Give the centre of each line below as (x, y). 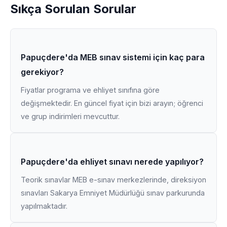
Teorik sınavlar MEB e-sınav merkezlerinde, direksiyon (113, 180)
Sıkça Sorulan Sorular (73, 9)
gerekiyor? (42, 72)
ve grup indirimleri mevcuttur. (70, 116)
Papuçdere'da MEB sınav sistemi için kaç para (113, 57)
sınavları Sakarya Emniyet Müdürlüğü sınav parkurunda (113, 193)
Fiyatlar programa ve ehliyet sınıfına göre (90, 90)
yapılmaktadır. (44, 206)
